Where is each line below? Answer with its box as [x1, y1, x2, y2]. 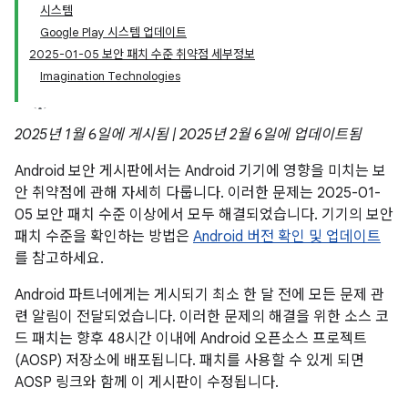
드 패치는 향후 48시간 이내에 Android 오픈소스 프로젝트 [15, 330, 367, 348]
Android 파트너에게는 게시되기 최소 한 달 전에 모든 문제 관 [15, 286, 384, 304]
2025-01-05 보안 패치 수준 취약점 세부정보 [29, 46, 255, 62]
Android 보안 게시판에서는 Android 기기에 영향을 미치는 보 [15, 162, 386, 180]
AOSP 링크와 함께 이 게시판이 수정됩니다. [15, 373, 279, 392]
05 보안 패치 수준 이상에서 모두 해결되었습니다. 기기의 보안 [15, 206, 393, 224]
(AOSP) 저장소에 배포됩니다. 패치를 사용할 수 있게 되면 [15, 352, 364, 370]
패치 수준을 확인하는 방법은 [15, 228, 193, 246]
